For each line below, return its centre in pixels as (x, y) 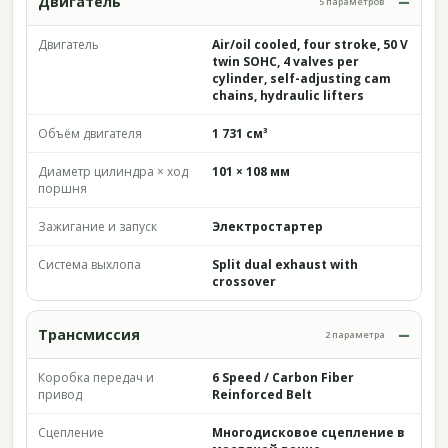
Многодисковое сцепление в (308, 432)
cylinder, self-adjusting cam (301, 78)
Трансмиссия (89, 334)
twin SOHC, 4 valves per (285, 61)
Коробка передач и (96, 377)
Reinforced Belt (262, 394)
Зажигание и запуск (97, 226)
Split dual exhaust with (285, 264)
